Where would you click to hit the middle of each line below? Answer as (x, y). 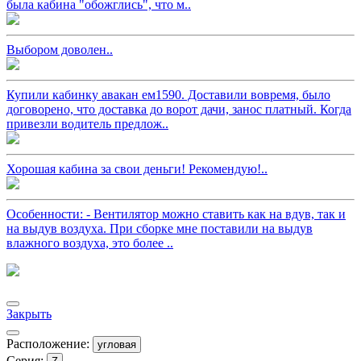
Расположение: (48, 343)
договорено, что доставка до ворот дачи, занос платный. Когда (179, 109)
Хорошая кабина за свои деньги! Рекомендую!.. (137, 168)
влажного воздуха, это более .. (90, 243)
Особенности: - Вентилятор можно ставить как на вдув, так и (176, 214)
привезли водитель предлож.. (87, 123)
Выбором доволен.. (60, 49)
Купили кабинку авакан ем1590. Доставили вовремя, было (168, 94)
